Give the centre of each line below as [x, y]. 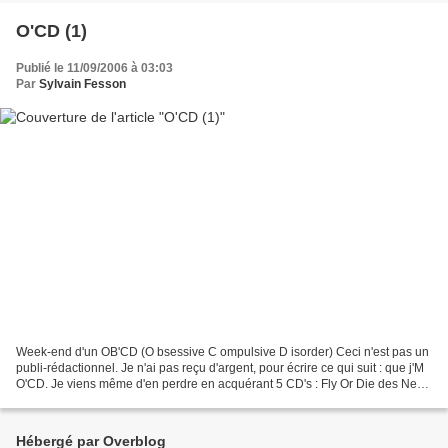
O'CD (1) [51, 31]
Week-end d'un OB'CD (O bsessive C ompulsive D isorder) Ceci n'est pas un [222, 351]
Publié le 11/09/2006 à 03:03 [94, 68]
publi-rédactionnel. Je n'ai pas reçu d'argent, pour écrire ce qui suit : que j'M [220, 367]
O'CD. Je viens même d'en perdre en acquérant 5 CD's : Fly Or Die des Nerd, [223, 383]
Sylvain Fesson [82, 84]
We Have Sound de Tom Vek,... [99, 399]
